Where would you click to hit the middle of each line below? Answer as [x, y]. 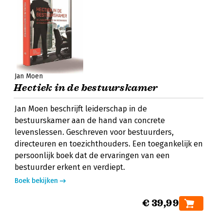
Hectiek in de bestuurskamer [86, 88]
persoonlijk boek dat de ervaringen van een [92, 155]
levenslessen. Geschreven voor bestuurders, [94, 132]
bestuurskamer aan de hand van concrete [90, 120]
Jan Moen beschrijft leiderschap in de [81, 109]
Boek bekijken [36, 181]
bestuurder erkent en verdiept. [70, 167]
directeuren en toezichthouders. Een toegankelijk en [109, 144]
